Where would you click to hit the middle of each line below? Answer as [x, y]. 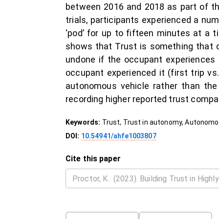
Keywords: [84, 122]
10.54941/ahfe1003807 [119, 136]
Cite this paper [93, 159]
